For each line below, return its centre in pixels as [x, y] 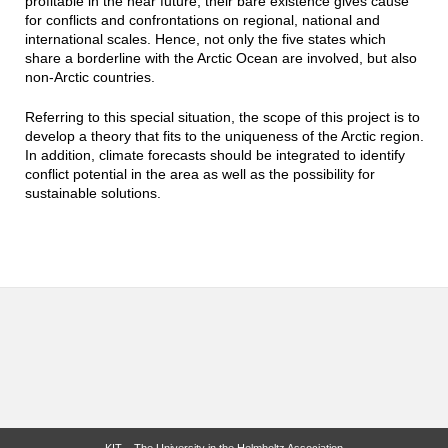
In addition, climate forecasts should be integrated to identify [214, 155]
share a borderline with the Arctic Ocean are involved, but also [220, 58]
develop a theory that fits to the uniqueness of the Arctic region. [224, 136]
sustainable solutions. [92, 193]
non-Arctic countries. [93, 77]
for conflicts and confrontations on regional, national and [202, 20]
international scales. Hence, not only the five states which [205, 39]
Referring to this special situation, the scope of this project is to [222, 117]
